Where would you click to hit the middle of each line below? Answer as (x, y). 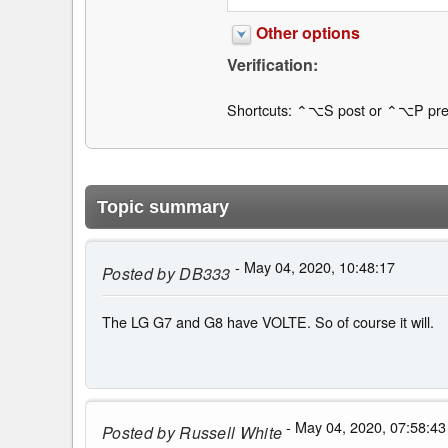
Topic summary (163, 207)
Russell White (228, 433)
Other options (307, 32)
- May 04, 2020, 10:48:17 (312, 267)
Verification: (272, 64)
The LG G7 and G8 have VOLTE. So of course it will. (268, 322)
